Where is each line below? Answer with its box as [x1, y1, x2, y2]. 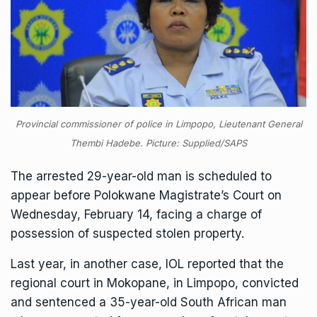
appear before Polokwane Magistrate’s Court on [11, 188, 282, 202]
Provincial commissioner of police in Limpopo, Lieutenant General [15, 117, 302, 129]
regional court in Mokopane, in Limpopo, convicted [11, 275, 299, 290]
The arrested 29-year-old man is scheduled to [11, 168, 272, 183]
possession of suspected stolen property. [11, 226, 244, 241]
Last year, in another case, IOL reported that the [11, 256, 284, 271]
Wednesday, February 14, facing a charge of [11, 207, 262, 221]
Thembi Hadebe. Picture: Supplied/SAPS [70, 137, 247, 149]
